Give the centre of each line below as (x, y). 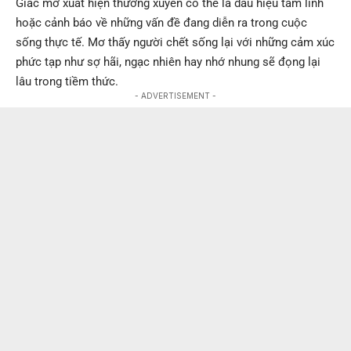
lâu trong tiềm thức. (67, 81)
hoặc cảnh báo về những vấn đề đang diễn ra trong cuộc (161, 22)
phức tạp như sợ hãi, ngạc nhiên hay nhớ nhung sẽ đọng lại (168, 62)
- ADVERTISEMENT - (175, 95)
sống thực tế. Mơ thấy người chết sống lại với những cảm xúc (175, 42)
